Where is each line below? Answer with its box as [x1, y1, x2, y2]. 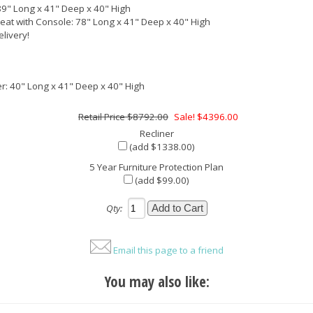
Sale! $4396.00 [174, 110, 238, 124]
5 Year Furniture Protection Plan [89, 161, 224, 174]
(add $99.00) [133, 174, 189, 187]
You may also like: [103, 272, 210, 292]
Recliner [139, 127, 174, 140]
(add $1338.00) [127, 140, 195, 154]
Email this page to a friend [112, 244, 224, 257]
